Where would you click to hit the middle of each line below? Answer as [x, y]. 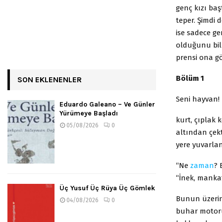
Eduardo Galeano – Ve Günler [107, 104]
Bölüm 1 [190, 78]
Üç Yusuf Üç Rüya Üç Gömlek [107, 188]
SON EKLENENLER [50, 80]
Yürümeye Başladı [89, 113]
